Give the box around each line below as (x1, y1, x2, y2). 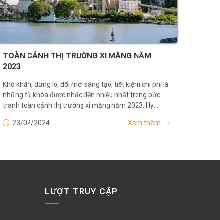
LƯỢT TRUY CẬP (45, 186, 118, 197)
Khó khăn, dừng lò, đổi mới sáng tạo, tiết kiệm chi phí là (3, 81, 168, 89)
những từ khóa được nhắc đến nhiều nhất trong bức (3, 91, 160, 99)
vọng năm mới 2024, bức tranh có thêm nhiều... (3, 111, 147, 120)
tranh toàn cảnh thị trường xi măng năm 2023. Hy (3, 101, 154, 110)
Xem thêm (128, 119, 161, 127)
